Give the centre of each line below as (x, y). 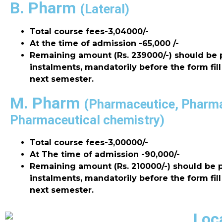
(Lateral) (105, 9)
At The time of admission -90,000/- (105, 154)
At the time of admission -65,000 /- (104, 43)
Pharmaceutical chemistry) (87, 120)
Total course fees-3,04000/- (89, 31)
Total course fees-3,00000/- (89, 142)
